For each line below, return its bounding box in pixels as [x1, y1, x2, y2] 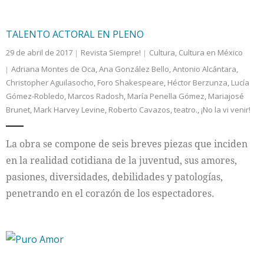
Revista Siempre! [81, 47, 141, 58]
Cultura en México [179, 47, 243, 58]
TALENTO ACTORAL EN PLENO [6, 28, 144, 41]
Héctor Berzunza [167, 77, 227, 88]
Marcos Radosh [68, 91, 124, 101]
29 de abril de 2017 [6, 47, 72, 58]
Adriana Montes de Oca [11, 64, 95, 74]
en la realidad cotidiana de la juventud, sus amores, [6, 154, 237, 167]
